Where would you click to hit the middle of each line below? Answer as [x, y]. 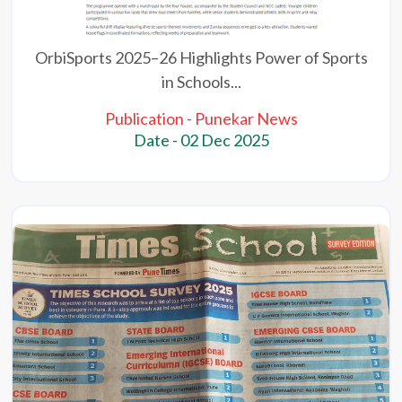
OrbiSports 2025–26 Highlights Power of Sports [201, 58]
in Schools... [201, 82]
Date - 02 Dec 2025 [201, 140]
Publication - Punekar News [201, 119]
